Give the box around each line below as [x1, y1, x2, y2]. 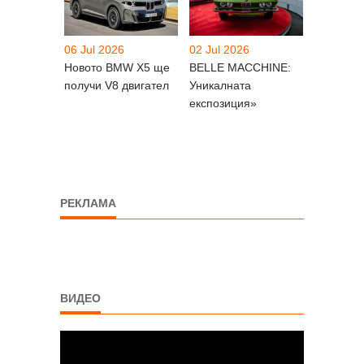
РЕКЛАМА [60, 197, 116, 210]
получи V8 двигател [64, 79, 169, 93]
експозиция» [189, 97, 257, 110]
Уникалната [189, 79, 251, 93]
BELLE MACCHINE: [189, 61, 291, 75]
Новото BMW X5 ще [64, 61, 170, 75]
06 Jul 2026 [64, 43, 124, 57]
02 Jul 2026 [189, 43, 249, 57]
